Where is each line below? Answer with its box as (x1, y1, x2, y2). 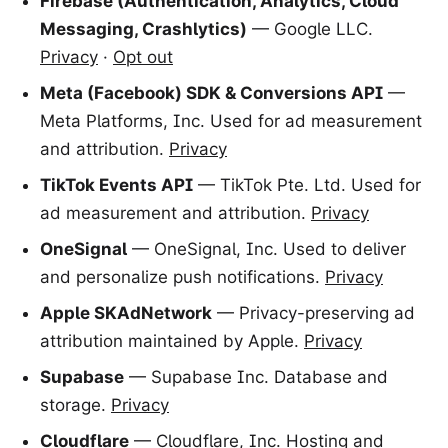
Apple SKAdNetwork (40, 303, 212, 323)
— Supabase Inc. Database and (124, 367, 388, 387)
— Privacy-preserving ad (212, 303, 415, 323)
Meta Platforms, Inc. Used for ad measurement (40, 111, 422, 131)
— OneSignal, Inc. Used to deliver (127, 239, 406, 259)
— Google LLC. (252, 19, 373, 39)
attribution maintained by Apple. (40, 331, 299, 351)
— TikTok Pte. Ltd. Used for (193, 175, 421, 195)
